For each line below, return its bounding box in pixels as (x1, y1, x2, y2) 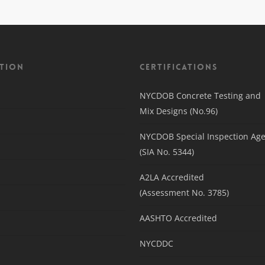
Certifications (139, 62, 218, 72)
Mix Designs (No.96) (139, 105, 218, 117)
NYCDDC (139, 238, 173, 249)
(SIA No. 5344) (139, 146, 194, 157)
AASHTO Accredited (139, 212, 217, 224)
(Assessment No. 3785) (139, 187, 229, 198)
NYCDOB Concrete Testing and (139, 90, 261, 101)
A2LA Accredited (139, 172, 204, 183)
